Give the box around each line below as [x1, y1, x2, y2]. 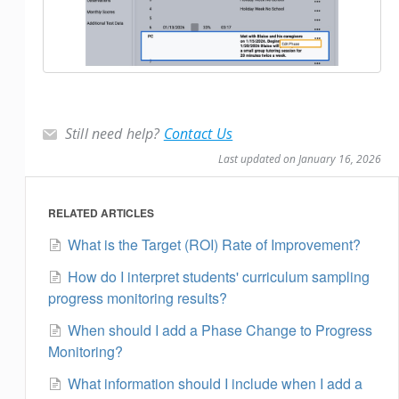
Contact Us [163, 124, 233, 144]
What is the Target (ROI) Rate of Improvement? [68, 234, 361, 256]
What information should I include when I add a [68, 373, 362, 395]
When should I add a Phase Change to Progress [68, 320, 372, 341]
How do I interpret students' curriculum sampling [68, 266, 370, 288]
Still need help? [65, 124, 164, 144]
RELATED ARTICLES [48, 205, 154, 222]
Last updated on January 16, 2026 [218, 151, 381, 167]
